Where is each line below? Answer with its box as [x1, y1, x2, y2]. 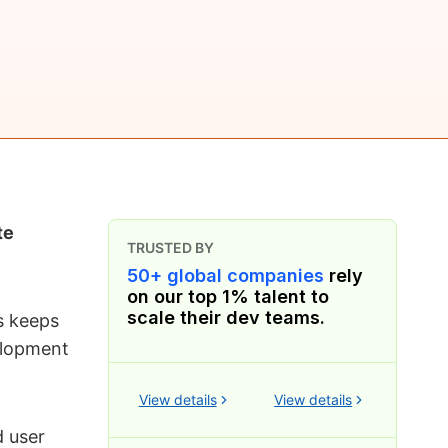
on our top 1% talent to [126, 285, 329, 307]
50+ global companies [126, 264, 324, 286]
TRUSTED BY [126, 238, 214, 256]
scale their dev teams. [126, 306, 325, 328]
